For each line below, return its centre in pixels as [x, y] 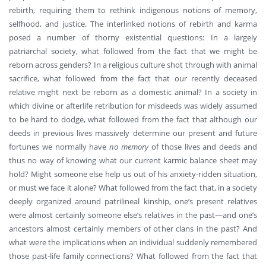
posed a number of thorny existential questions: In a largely [133, 37]
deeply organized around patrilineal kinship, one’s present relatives [133, 201]
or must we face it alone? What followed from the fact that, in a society [133, 187]
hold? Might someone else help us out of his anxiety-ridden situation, [133, 174]
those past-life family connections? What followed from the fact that [133, 256]
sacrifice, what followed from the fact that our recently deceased [133, 78]
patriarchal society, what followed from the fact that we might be [133, 51]
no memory [129, 146]
